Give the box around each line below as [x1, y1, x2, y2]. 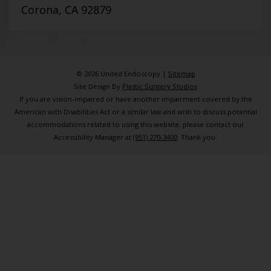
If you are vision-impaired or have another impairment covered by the [19, 94, 252, 104]
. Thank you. [177, 132, 217, 142]
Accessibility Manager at [54, 132, 133, 142]
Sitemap [168, 69, 195, 79]
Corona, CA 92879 [21, 2, 111, 18]
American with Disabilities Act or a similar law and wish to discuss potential [14, 107, 257, 117]
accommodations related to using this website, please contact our [27, 120, 244, 129]
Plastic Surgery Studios [122, 82, 197, 91]
